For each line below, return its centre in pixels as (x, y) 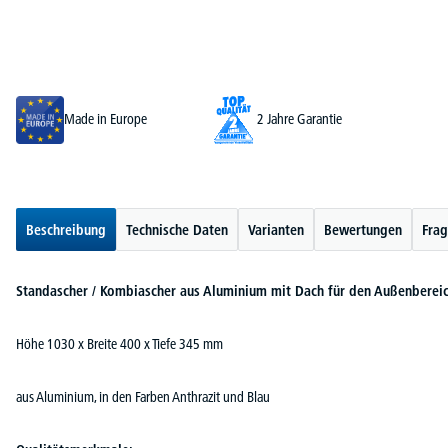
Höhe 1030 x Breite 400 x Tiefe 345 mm (119, 343)
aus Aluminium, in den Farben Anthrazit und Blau (143, 396)
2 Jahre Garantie (299, 119)
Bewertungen (363, 229)
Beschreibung (66, 229)
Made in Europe (105, 119)
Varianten (276, 229)
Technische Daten (177, 229)
